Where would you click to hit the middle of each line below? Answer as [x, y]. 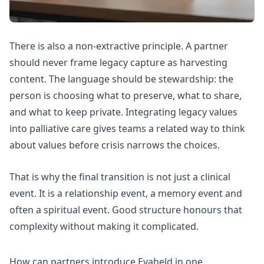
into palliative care [50, 129]
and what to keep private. [67, 112]
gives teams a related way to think [168, 129]
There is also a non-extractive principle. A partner [119, 46]
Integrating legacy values [181, 112]
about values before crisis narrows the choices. [115, 145]
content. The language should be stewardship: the [121, 79]
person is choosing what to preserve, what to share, [126, 96]
